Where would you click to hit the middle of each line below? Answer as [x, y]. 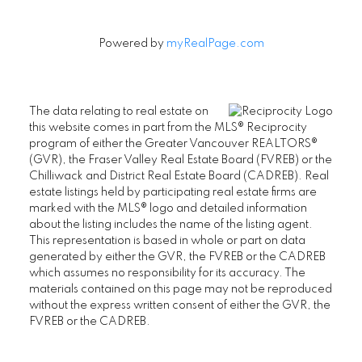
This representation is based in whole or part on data [167, 241]
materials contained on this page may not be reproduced [180, 290]
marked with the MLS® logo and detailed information [168, 209]
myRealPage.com [215, 44]
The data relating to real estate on [118, 112]
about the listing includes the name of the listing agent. [170, 225]
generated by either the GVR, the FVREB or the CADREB [177, 257]
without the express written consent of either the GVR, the [179, 306]
